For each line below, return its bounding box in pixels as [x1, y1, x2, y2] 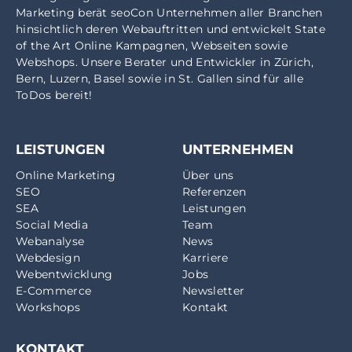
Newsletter [182, 283, 245, 298]
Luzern [49, 71, 88, 86]
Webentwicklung [16, 266, 113, 281]
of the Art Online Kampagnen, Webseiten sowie [16, 38, 288, 53]
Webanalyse [16, 233, 85, 248]
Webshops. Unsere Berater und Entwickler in [16, 54, 274, 69]
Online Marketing [16, 167, 116, 182]
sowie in [125, 71, 179, 86]
